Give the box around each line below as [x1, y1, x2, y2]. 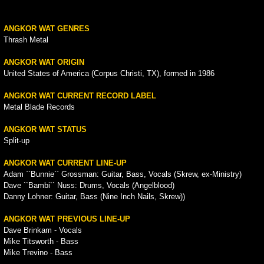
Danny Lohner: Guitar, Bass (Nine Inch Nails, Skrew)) [3, 192, 185, 202]
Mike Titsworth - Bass [3, 237, 78, 246]
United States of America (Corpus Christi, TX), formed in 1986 [3, 69, 214, 78]
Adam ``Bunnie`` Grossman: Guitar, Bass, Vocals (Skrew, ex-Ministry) [3, 170, 242, 179]
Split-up [3, 136, 29, 146]
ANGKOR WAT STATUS [3, 125, 87, 134]
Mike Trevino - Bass [3, 248, 72, 258]
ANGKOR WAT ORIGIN [3, 58, 84, 67]
